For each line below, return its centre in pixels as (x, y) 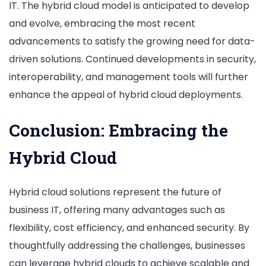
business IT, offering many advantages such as (117, 210)
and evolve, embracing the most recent (102, 24)
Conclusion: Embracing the (118, 130)
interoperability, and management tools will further (129, 77)
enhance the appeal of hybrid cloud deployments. (126, 95)
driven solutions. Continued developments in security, (132, 59)
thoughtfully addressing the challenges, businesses (127, 245)
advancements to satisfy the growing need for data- (132, 42)
